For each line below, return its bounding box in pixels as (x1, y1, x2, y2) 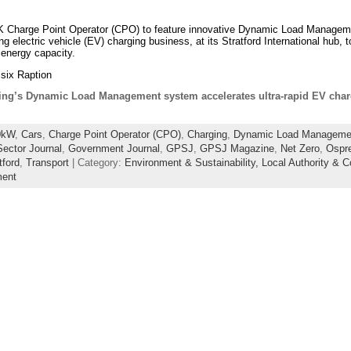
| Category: (68, 157, 125, 169)
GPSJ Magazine (199, 143, 274, 155)
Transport (25, 157, 69, 169)
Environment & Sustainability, (124, 157, 262, 169)
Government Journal (67, 143, 160, 155)
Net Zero (280, 143, 320, 155)
